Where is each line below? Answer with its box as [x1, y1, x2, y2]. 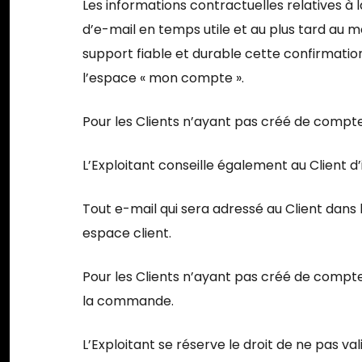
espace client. [82, 223, 172, 242]
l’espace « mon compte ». [82, 68, 245, 87]
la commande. [82, 291, 175, 310]
